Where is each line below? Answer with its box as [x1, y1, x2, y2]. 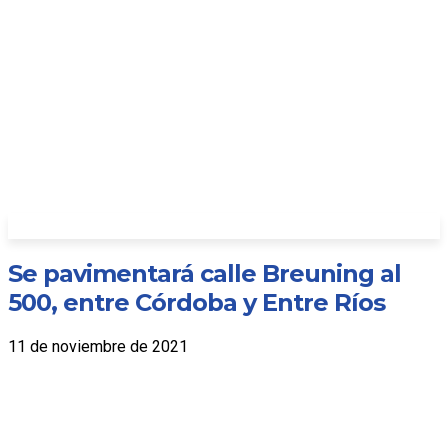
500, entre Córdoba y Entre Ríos [8, 288, 397, 318]
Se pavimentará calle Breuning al [8, 259, 401, 289]
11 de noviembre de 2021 [8, 337, 188, 357]
